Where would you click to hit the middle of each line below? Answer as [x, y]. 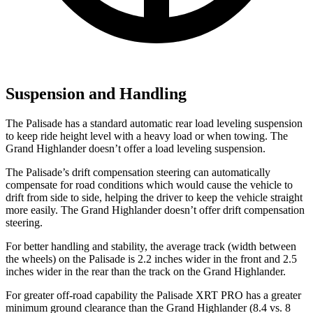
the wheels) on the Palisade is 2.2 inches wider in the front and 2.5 [151, 259]
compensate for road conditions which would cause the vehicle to [149, 185]
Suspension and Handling [96, 94]
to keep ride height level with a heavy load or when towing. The [147, 136]
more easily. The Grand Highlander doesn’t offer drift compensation [155, 210]
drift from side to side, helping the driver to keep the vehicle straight [154, 198]
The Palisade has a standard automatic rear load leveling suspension [154, 124]
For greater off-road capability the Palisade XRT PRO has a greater [153, 296]
